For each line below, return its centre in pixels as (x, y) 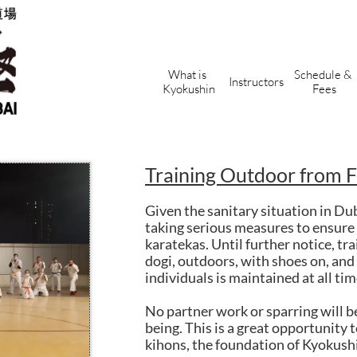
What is (187, 74)
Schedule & (323, 74)
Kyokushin (188, 88)
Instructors (256, 81)
